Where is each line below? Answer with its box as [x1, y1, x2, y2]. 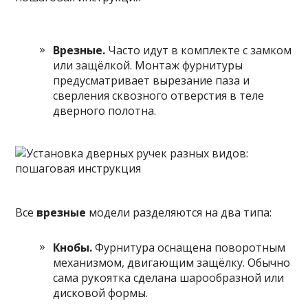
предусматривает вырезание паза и [53, 73, 250, 88]
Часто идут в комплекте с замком [105, 43, 292, 58]
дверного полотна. [53, 103, 157, 118]
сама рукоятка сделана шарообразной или [53, 270, 285, 285]
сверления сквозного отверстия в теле [53, 88, 265, 103]
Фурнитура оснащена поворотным [92, 240, 286, 255]
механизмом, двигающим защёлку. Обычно [53, 255, 291, 270]
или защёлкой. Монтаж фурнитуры [53, 58, 243, 73]
